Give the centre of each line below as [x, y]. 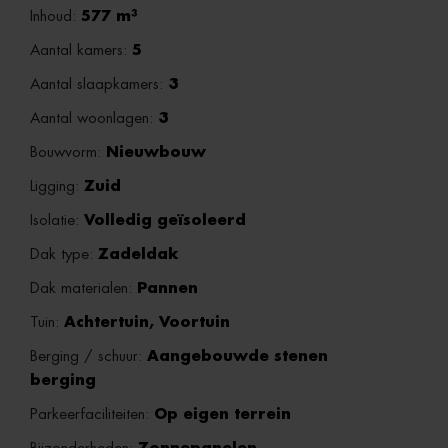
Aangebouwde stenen [237, 356]
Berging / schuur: [88, 356]
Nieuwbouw [156, 152]
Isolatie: [57, 220]
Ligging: [57, 186]
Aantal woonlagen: [94, 118]
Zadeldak [138, 254]
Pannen [167, 288]
